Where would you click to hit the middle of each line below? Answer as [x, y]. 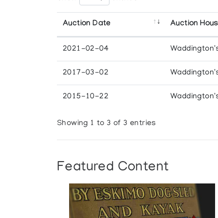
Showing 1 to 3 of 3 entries [107, 124]
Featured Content [113, 167]
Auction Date [87, 24]
